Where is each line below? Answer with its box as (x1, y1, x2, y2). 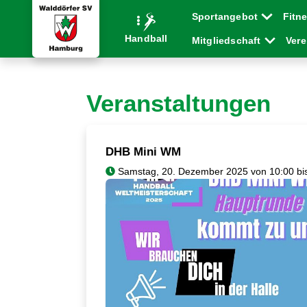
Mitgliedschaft (191, 35, 264, 46)
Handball (125, 32, 168, 44)
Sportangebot (191, 11, 261, 22)
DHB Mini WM (106, 145, 181, 158)
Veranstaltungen (86, 90, 271, 116)
